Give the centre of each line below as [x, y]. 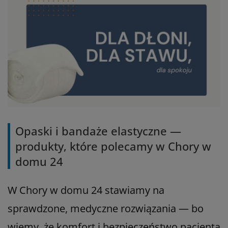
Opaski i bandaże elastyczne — [98, 131]
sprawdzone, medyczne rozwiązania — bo [106, 209]
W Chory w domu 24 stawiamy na [86, 190]
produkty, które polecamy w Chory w [113, 146]
